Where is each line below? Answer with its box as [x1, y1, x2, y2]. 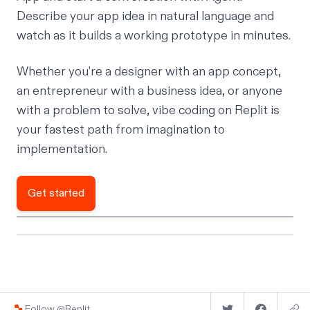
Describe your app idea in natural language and [17, 8, 274, 25]
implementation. [17, 141, 107, 158]
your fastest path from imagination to [17, 122, 225, 138]
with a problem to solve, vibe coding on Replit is [17, 102, 280, 119]
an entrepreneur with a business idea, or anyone [17, 83, 282, 100]
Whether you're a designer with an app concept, [17, 64, 281, 80]
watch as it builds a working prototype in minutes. [17, 28, 291, 44]
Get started [28, 186, 84, 201]
